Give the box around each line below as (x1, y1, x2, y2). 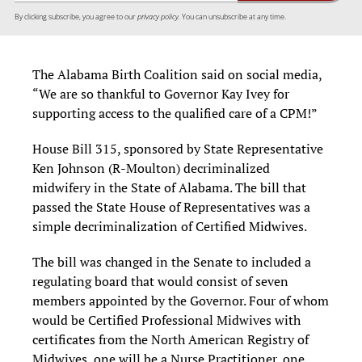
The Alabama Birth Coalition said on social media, (32, 65, 322, 84)
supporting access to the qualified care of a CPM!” (32, 104, 318, 123)
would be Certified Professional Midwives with (32, 311, 301, 330)
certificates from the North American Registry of (32, 330, 309, 349)
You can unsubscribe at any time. (180, 11, 286, 23)
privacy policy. (137, 11, 180, 23)
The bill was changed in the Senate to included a (32, 253, 311, 271)
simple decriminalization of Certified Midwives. (32, 217, 307, 236)
